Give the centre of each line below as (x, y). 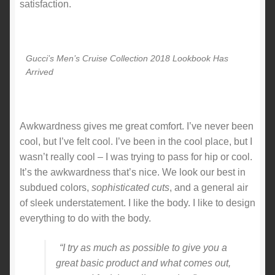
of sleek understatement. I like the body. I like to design (137, 203)
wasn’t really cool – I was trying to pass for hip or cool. (136, 157)
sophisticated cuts (130, 188)
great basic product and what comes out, (143, 263)
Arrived (39, 72)
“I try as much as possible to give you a (143, 247)
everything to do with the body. (85, 219)
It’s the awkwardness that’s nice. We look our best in (133, 172)
